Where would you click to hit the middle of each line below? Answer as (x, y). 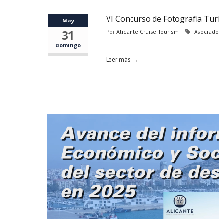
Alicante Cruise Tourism (148, 32)
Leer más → (122, 59)
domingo (68, 45)
